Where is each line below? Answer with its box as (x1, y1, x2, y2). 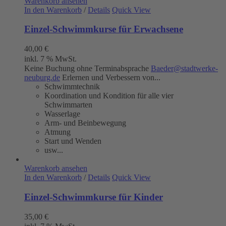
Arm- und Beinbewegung (44, 119, 126, 128)
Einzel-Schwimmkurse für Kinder (24, 192, 163, 203)
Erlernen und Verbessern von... (60, 73, 160, 82)
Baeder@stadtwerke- (151, 64, 218, 73)
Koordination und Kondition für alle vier (44, 91, 174, 100)
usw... (44, 146, 63, 155)
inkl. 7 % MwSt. (24, 54, 77, 63)
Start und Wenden (44, 137, 101, 146)
